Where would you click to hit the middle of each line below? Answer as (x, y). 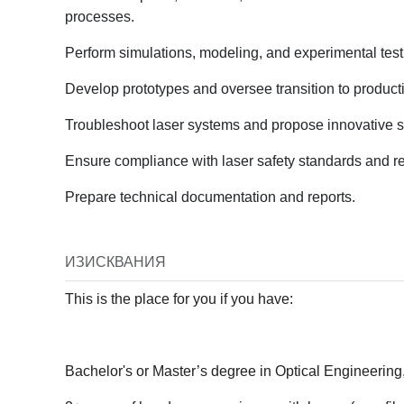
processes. (100, 17)
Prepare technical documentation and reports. (210, 197)
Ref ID (368, 305)
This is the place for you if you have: (179, 299)
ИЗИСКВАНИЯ (115, 262)
